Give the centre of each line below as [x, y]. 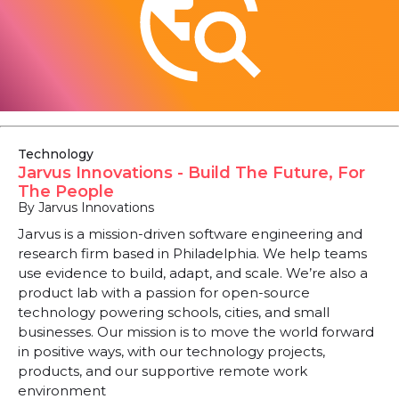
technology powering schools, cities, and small [174, 312]
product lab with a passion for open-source [164, 293]
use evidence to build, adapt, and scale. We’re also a [193, 273]
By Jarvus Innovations [86, 208]
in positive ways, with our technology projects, [171, 351]
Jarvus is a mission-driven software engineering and [190, 234]
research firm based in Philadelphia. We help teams [192, 253]
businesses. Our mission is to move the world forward [196, 332]
